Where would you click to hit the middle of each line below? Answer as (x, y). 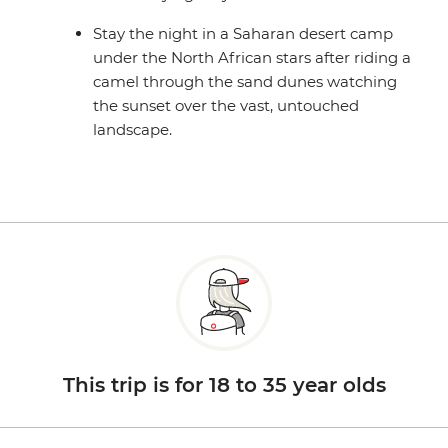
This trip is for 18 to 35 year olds (224, 385)
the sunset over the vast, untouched (226, 106)
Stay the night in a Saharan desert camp (243, 34)
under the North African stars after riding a (252, 58)
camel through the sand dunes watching (245, 82)
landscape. (133, 130)
